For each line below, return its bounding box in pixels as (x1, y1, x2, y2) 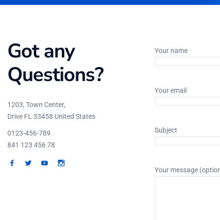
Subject (155, 126, 177, 134)
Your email (155, 86, 187, 94)
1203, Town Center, (7, 100, 65, 109)
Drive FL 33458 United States (7, 112, 95, 120)
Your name (155, 46, 188, 55)
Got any (7, 37, 75, 64)
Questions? (7, 61, 103, 88)
